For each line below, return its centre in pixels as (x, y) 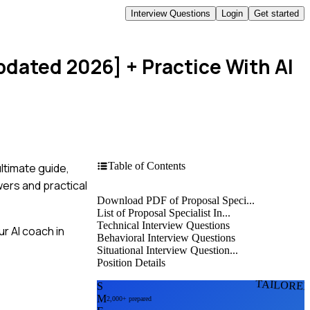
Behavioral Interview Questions (166, 237)
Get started (276, 13)
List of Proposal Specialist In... (164, 212)
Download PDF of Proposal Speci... (176, 200)
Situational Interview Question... (167, 250)
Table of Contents (147, 165)
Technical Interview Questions (163, 225)
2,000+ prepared (129, 299)
